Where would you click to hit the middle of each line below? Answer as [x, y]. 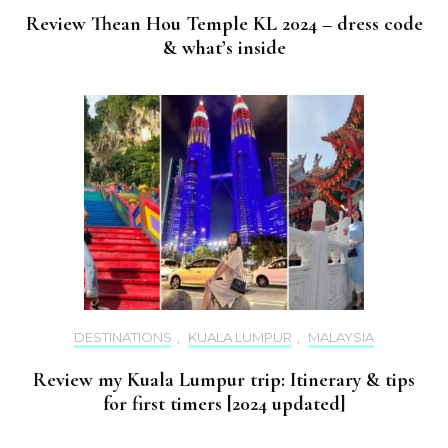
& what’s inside [224, 47]
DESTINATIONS [123, 336]
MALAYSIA [341, 336]
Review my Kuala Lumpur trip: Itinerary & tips [224, 379]
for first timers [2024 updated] [224, 403]
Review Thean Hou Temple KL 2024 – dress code [224, 23]
